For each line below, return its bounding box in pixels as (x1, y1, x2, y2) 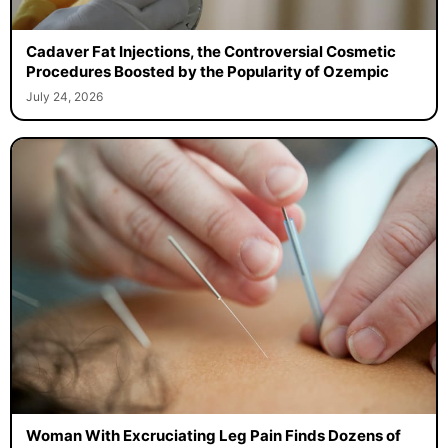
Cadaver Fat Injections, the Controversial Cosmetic (25, 41, 396, 61)
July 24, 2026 (25, 88, 103, 104)
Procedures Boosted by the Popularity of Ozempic (25, 61, 389, 81)
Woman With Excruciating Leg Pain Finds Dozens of (25, 425, 401, 445)
